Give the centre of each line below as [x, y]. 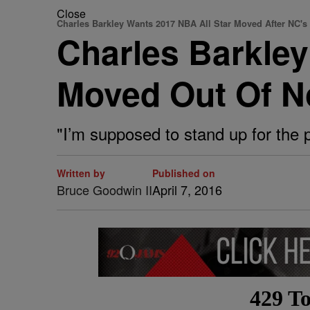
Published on [184, 173]
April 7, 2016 [187, 190]
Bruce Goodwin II [104, 190]
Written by [81, 173]
